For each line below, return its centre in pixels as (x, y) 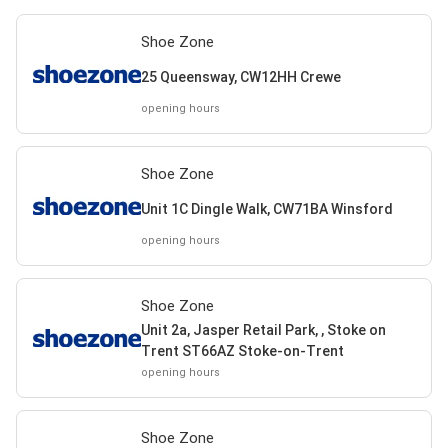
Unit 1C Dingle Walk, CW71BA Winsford (266, 208)
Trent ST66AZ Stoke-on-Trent (242, 351)
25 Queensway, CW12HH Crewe (240, 76)
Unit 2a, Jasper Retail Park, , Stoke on (263, 330)
